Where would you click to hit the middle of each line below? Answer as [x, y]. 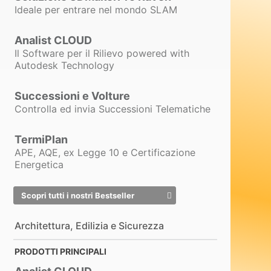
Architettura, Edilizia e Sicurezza [89, 225]
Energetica [39, 164]
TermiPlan [41, 139]
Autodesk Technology [64, 66]
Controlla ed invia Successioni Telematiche [112, 109]
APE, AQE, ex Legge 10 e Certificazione [105, 152]
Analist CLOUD [53, 41]
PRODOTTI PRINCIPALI [60, 251]
